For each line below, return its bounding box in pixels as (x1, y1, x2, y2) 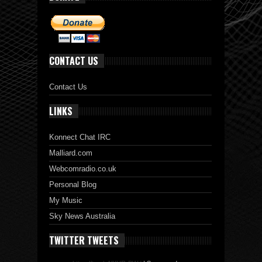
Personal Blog (49, 180, 96, 189)
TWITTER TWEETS (49, 233, 119, 248)
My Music (49, 196, 82, 205)
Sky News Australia (49, 212, 115, 221)
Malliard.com (49, 149, 92, 158)
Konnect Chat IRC (49, 133, 111, 142)
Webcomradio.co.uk (49, 164, 116, 174)
